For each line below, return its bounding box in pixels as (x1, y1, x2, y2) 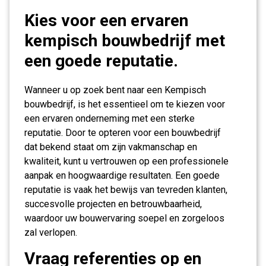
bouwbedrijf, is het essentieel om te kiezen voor (24, 99, 225, 110)
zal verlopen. (24, 227, 77, 238)
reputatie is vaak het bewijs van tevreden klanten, (24, 184, 227, 195)
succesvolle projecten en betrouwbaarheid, (24, 198, 202, 210)
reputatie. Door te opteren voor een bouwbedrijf (24, 127, 221, 138)
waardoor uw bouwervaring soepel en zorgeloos (24, 213, 224, 224)
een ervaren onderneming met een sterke (24, 113, 195, 124)
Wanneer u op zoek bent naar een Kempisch (24, 84, 206, 96)
